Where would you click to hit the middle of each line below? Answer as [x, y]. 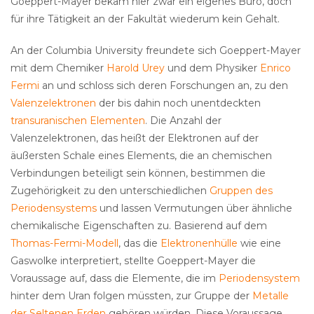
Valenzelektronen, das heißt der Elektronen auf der [135, 138]
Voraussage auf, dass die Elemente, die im [115, 279]
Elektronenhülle [199, 244]
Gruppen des [241, 191]
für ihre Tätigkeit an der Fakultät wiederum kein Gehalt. [145, 19]
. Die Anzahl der [183, 121]
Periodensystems [54, 209]
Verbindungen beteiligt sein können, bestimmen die [138, 173]
